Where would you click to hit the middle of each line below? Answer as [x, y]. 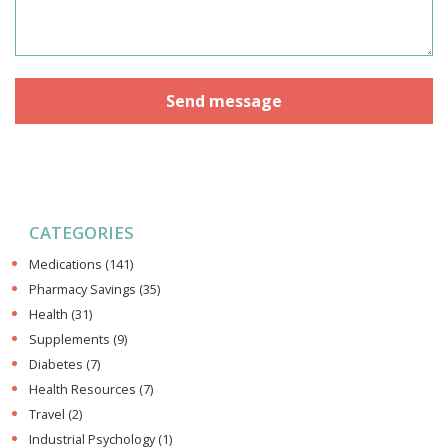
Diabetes [57, 365]
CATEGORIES [81, 233]
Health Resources [84, 390]
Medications [67, 265]
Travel [48, 415]
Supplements [71, 340]
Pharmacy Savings [84, 290]
